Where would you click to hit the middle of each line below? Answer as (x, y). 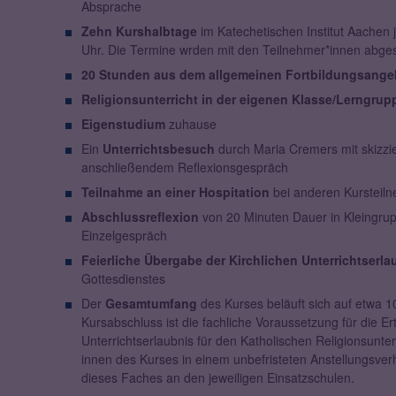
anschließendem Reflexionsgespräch (184, 168)
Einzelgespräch (124, 236)
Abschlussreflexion (140, 217)
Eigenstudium (123, 124)
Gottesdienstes (123, 279)
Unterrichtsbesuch (158, 149)
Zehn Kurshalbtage (139, 31)
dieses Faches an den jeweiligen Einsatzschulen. (217, 378)
